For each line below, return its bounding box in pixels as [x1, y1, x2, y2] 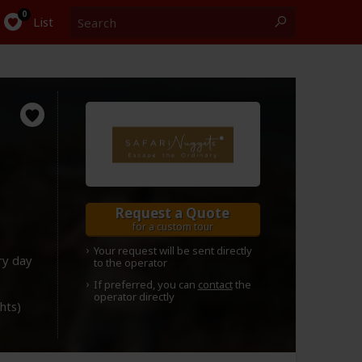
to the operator [93, 255, 167, 270]
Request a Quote [116, 204, 229, 222]
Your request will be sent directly [93, 243, 252, 258]
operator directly [93, 289, 175, 304]
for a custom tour [132, 220, 213, 234]
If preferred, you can [93, 277, 198, 292]
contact [197, 277, 233, 292]
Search [69, 6, 107, 23]
